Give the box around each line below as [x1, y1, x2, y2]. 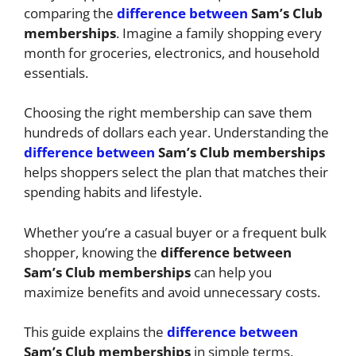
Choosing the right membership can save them [24, 103, 312, 122]
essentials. [24, 63, 88, 82]
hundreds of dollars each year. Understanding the [24, 123, 329, 142]
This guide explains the [24, 323, 167, 342]
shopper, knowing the [24, 242, 161, 261]
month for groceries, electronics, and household [24, 43, 319, 62]
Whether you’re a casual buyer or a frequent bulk [24, 222, 327, 242]
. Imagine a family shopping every [116, 23, 322, 42]
